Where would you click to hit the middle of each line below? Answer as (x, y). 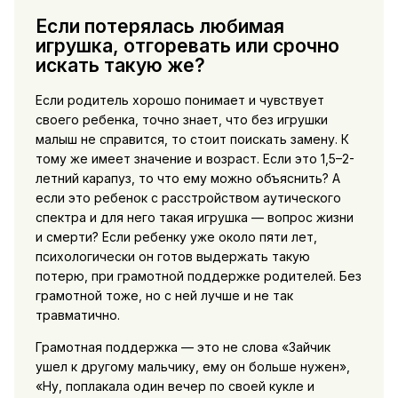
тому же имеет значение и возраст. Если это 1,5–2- (195, 159)
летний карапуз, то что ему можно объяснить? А (187, 179)
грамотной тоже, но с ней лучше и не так (164, 296)
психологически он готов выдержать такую (172, 257)
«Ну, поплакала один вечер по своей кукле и (175, 386)
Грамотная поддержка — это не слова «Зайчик (183, 347)
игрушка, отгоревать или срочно (187, 45)
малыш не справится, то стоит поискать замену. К (192, 139)
